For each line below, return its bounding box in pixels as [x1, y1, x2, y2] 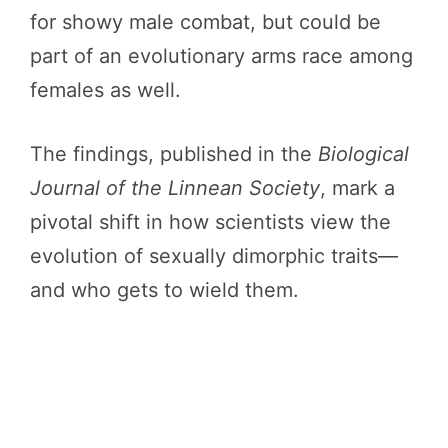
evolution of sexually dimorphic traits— [30, 244, 398, 268]
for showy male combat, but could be [30, 10, 381, 34]
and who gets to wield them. [30, 278, 299, 302]
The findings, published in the [30, 142, 318, 166]
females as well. [30, 78, 181, 102]
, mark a [320, 176, 395, 200]
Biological [318, 142, 409, 166]
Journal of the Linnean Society [30, 176, 320, 200]
